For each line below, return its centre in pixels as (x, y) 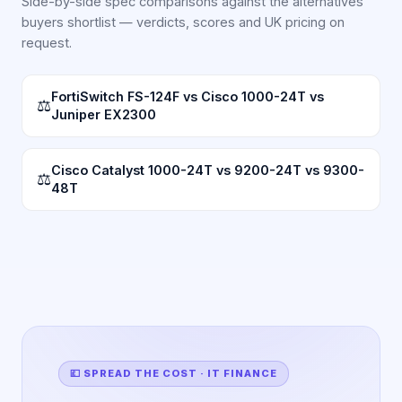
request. (47, 43)
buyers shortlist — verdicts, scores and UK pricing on (183, 22)
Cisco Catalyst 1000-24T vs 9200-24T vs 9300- (208, 170)
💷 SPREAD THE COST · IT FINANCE (174, 373)
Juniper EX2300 (104, 114)
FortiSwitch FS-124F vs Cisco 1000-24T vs (188, 96)
